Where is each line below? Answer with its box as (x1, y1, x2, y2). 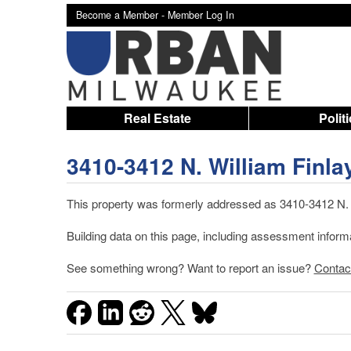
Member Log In (167, 8, 234, 22)
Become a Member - (75, 8, 168, 22)
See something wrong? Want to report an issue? (66, 259, 314, 276)
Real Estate (123, 109, 191, 127)
